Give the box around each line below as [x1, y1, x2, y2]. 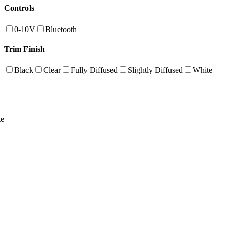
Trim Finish [4, 44, 45, 53]
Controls [4, 4, 34, 13]
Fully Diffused [71, 66, 118, 75]
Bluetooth [45, 24, 77, 34]
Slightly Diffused [128, 66, 183, 75]
